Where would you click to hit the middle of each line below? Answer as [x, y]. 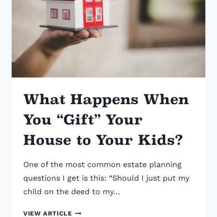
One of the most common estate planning [102, 165]
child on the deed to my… [72, 192]
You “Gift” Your [83, 120]
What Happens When [106, 100]
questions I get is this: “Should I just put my [106, 178]
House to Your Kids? [103, 140]
